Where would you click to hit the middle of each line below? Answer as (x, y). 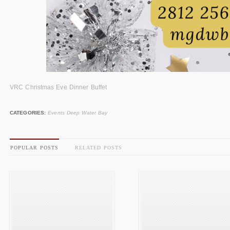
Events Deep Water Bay (78, 112)
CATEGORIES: (28, 112)
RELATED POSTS (99, 147)
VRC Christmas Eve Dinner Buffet (59, 87)
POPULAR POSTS (34, 147)
